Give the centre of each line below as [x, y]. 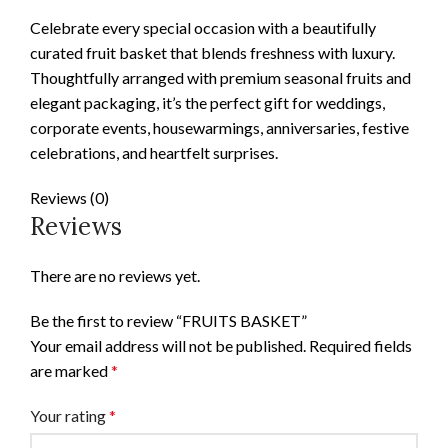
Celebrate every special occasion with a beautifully [203, 28]
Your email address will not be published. [168, 346]
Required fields [360, 346]
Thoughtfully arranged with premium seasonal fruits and [220, 78]
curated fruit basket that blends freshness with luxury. [212, 53]
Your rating [69, 416]
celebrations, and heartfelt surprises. [154, 153]
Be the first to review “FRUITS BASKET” [168, 321]
